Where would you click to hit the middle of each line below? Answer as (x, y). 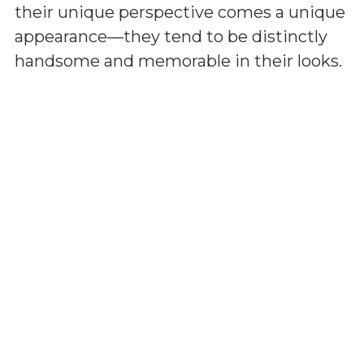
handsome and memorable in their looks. (178, 61)
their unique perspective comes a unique (180, 12)
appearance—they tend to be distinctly (171, 37)
